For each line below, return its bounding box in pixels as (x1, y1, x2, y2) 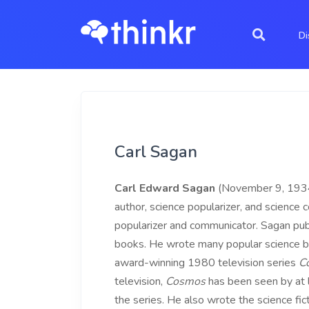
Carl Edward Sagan (114, 181, 215, 196)
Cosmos (166, 274, 206, 289)
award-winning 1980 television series (114, 255, 299, 270)
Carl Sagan (114, 141, 197, 163)
